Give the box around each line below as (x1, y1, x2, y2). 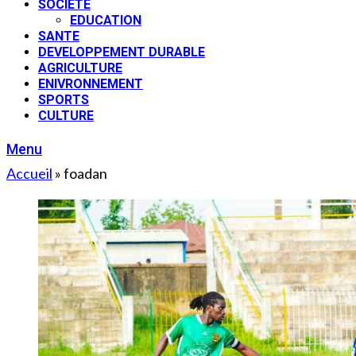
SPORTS (38, 92, 89, 107)
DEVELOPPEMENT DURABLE (38, 44, 205, 60)
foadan (64, 164, 107, 182)
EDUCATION (70, 13, 141, 28)
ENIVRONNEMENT (38, 76, 143, 91)
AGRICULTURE (38, 60, 122, 75)
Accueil (6, 164, 52, 182)
